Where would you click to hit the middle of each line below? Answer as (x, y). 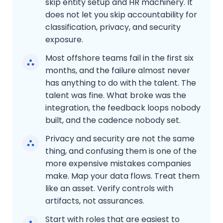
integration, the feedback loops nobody (123, 108)
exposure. (64, 39)
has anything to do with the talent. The (121, 83)
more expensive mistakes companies (118, 163)
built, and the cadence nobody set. (113, 120)
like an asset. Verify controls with (109, 188)
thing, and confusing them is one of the (121, 151)
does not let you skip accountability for (121, 14)
